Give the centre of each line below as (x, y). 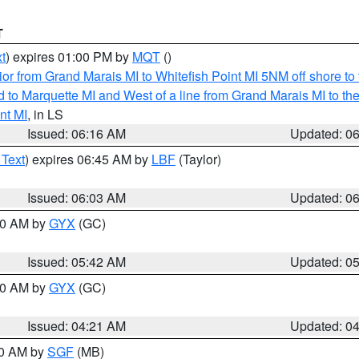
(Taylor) (198, 159)
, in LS (45, 114)
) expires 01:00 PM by (69, 56)
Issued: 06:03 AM (77, 198)
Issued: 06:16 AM (77, 133)
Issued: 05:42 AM (77, 262)
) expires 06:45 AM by (88, 159)
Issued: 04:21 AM (77, 326)
